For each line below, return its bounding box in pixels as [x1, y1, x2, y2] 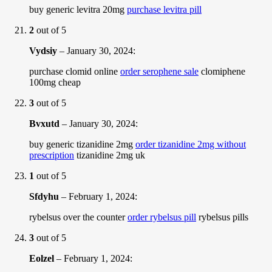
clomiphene [199, 66, 245, 76]
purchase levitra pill [127, 4, 202, 15]
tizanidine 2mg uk [74, 149, 145, 160]
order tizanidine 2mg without [135, 138, 246, 149]
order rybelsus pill [127, 211, 196, 222]
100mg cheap [29, 76, 81, 87]
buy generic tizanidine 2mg [29, 138, 135, 149]
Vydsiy [29, 45, 57, 56]
